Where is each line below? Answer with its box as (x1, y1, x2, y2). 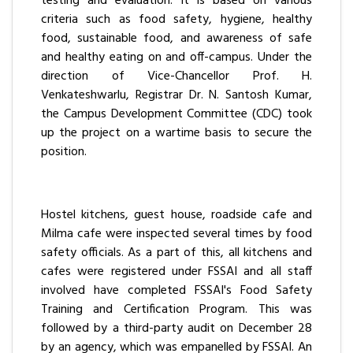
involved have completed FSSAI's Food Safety (41, 280, 312, 301)
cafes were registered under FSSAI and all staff (41, 261, 312, 282)
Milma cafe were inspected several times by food (41, 223, 312, 244)
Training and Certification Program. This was (41, 299, 312, 320)
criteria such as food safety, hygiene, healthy (41, 9, 312, 30)
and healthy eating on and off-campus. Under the (41, 46, 312, 68)
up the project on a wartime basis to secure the (41, 122, 312, 143)
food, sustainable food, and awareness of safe (41, 28, 312, 49)
